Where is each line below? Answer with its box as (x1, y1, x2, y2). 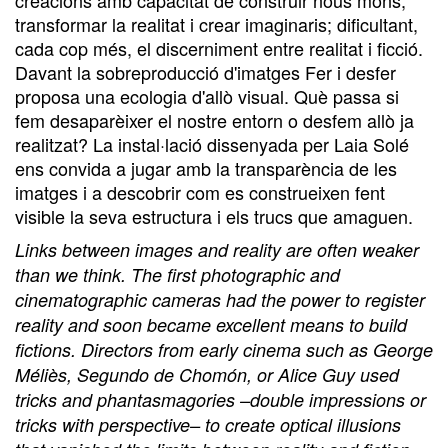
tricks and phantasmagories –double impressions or (15, 386, 426, 412)
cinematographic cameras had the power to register (15, 286, 425, 312)
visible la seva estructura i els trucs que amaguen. (15, 202, 413, 229)
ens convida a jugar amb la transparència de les (15, 154, 397, 181)
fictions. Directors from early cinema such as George (15, 336, 433, 362)
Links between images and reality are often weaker (15, 236, 419, 262)
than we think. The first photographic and (15, 261, 340, 287)
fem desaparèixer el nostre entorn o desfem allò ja (15, 106, 414, 133)
